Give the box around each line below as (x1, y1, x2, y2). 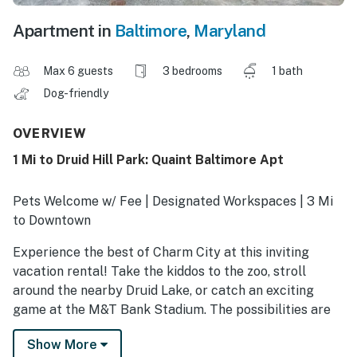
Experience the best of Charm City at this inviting (13, 245, 309, 261)
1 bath (272, 65, 303, 78)
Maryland (194, 21, 265, 41)
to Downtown (13, 213, 91, 229)
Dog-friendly (43, 87, 111, 100)
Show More (27, 337, 100, 353)
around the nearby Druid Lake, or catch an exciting (13, 283, 314, 299)
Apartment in (13, 21, 115, 41)
